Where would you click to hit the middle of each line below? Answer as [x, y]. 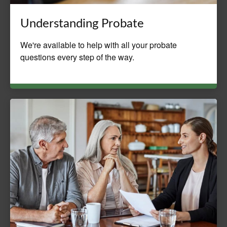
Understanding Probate [82, 24]
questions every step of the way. [77, 57]
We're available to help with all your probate [99, 45]
